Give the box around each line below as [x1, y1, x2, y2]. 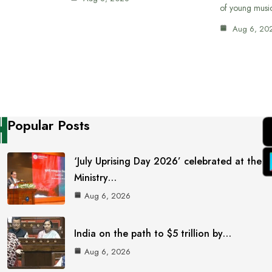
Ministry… [74, 170, 117, 185]
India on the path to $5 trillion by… [74, 226, 232, 240]
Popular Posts [7, 115, 90, 135]
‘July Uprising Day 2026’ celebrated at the [74, 154, 262, 168]
